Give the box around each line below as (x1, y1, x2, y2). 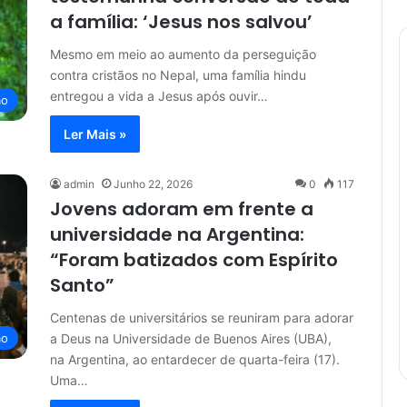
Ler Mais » (64, 126, 126, 142)
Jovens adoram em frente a (50, 196, 313, 222)
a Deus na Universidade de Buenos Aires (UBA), (50, 331, 332, 346)
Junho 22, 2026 (114, 177, 193, 191)
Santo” (50, 273, 114, 298)
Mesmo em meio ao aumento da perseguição (50, 46, 316, 62)
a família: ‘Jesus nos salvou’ (50, 9, 313, 35)
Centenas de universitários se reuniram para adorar (50, 310, 353, 325)
